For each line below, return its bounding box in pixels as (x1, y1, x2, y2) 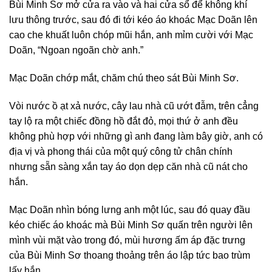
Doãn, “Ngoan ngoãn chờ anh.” (9, 45, 143, 56)
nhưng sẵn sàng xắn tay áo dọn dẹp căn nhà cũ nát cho (9, 161, 248, 172)
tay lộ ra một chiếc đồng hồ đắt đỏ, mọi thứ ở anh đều (9, 115, 238, 126)
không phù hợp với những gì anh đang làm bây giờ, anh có (9, 131, 263, 141)
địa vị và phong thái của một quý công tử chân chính (9, 146, 233, 157)
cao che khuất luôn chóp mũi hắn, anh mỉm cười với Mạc (9, 30, 253, 41)
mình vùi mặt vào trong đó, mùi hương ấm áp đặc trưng (9, 234, 245, 245)
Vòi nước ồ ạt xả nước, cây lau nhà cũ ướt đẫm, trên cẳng (9, 100, 259, 111)
